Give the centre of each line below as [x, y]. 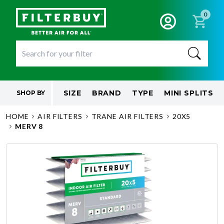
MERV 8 [29, 126]
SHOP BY [30, 93]
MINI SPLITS [189, 93]
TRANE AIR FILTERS [127, 116]
